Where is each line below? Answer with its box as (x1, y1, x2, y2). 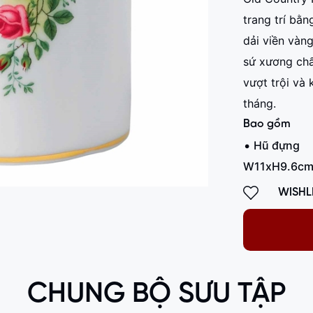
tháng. (242, 96, 276, 110)
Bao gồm (242, 118, 291, 130)
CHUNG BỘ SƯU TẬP (27, 279, 286, 309)
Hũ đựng (253, 138, 300, 152)
